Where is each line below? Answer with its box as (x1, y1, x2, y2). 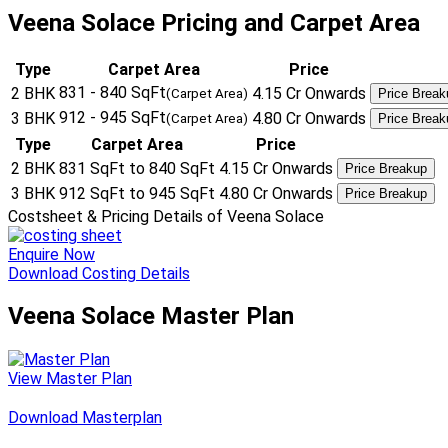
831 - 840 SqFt (59, 82, 166, 102)
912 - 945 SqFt (59, 107, 166, 127)
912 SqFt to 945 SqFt (59, 183, 215, 203)
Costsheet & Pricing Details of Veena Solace (8, 206, 324, 226)
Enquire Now (8, 244, 95, 264)
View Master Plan (8, 369, 132, 389)
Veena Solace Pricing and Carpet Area (8, 8, 420, 37)
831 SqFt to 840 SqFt (59, 158, 215, 178)
